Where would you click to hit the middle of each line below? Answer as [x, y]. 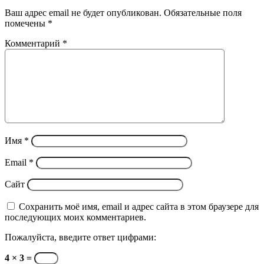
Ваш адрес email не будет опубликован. [83, 12]
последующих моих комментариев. [75, 217]
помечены [26, 23]
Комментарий [34, 43]
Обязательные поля [203, 12]
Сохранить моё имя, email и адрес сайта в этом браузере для [139, 206]
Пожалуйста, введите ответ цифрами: [80, 237]
